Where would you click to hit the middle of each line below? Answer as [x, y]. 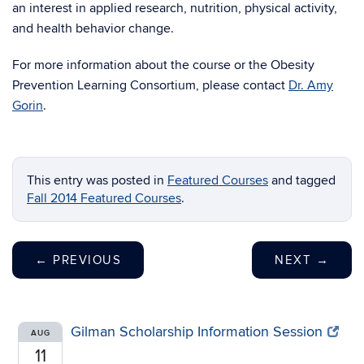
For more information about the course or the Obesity [163, 65]
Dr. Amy [311, 85]
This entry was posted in [97, 180]
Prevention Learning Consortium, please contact [150, 85]
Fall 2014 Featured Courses [104, 198]
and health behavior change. [93, 28]
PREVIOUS [84, 260]
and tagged [302, 180]
